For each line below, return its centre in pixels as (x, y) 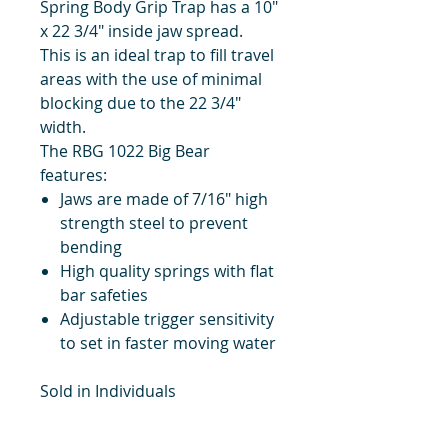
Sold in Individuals (108, 390)
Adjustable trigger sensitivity (167, 318)
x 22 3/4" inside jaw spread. (143, 30)
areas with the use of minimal (151, 78)
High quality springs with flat (167, 270)
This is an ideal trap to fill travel (157, 54)
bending (91, 246)
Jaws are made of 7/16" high (164, 198)
